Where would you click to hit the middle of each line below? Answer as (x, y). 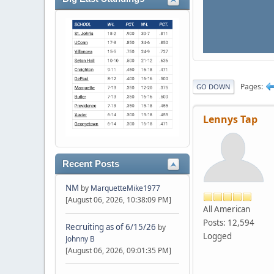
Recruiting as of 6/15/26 (111, 227)
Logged (217, 236)
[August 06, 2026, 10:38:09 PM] (118, 200)
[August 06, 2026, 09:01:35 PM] (118, 251)
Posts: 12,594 (229, 223)
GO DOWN (213, 87)
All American (227, 209)
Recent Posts (91, 164)
